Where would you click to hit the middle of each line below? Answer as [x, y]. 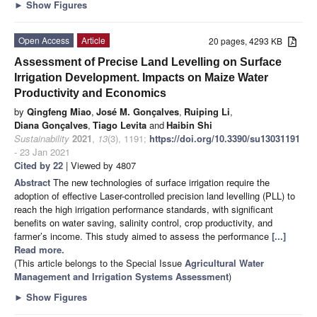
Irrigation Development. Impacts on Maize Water [141, 77]
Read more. [39, 249]
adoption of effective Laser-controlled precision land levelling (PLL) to [155, 195]
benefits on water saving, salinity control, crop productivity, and [143, 222]
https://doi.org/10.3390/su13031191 [225, 138]
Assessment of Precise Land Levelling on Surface [148, 62]
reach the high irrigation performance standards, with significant [144, 209]
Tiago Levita [120, 125]
